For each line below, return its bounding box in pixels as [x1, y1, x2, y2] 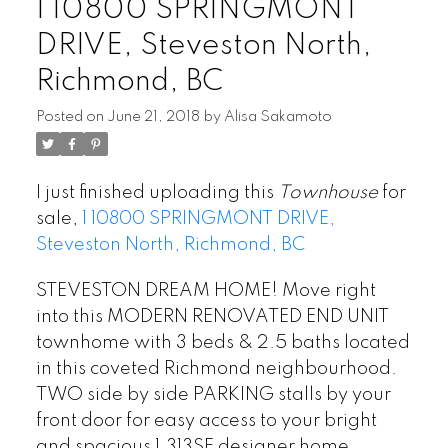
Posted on [35, 109, 107, 124]
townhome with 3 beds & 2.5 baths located [35, 333, 410, 352]
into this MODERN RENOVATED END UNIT [35, 307, 389, 326]
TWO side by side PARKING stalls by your [35, 385, 391, 404]
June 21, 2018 [106, 109, 200, 124]
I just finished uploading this [35, 183, 278, 202]
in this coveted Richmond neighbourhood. [35, 359, 397, 378]
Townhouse [277, 183, 378, 202]
